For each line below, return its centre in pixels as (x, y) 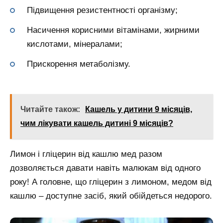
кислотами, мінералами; (75, 44)
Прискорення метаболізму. (79, 64)
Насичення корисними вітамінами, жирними (113, 30)
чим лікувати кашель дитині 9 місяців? (97, 123)
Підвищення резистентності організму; (102, 10)
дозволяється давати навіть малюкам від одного (105, 168)
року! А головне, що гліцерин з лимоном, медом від (111, 182)
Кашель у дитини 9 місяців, (139, 110)
